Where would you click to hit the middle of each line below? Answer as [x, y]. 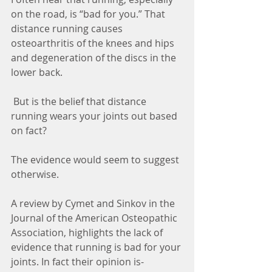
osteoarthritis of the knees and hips [94, 43]
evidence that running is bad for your [97, 247]
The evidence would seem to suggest [96, 160]
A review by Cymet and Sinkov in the [94, 204]
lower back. [38, 73]
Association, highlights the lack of [88, 233]
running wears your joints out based [95, 116]
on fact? [30, 131]
